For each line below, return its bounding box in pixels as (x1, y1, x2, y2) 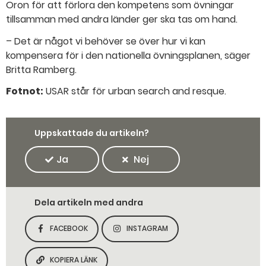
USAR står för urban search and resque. (43, 84, 226, 99)
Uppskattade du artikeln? (34, 127, 149, 140)
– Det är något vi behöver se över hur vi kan (6, 34, 205, 48)
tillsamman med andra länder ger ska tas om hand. (6, 12, 237, 26)
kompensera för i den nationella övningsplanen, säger (6, 48, 251, 62)
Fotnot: (6, 84, 43, 99)
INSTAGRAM (126, 223, 168, 234)
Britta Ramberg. (6, 62, 77, 77)
